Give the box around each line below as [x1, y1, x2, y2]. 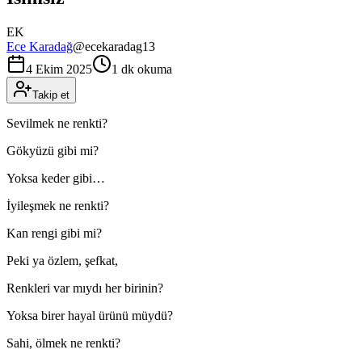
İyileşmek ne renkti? [6, 198, 109, 213]
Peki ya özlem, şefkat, [6, 253, 118, 267]
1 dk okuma [112, 61, 172, 76]
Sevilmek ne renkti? [6, 116, 107, 130]
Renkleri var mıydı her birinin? [6, 280, 163, 295]
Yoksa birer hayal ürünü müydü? [6, 308, 173, 322]
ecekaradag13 [85, 39, 155, 53]
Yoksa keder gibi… [6, 170, 105, 185]
